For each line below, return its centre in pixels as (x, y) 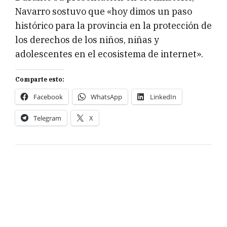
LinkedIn (163, 97)
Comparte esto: (40, 79)
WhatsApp (106, 97)
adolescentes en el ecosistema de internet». (109, 54)
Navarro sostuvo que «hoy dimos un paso (104, 11)
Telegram (47, 118)
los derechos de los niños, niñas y (87, 40)
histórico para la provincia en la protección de (113, 25)
